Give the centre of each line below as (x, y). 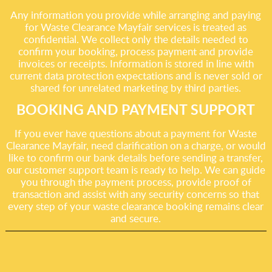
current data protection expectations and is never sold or (136, 76)
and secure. (136, 218)
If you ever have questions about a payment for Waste (136, 133)
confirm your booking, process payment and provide (136, 51)
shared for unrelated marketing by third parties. (136, 88)
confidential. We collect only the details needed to (136, 39)
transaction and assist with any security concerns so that (136, 194)
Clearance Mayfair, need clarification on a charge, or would (136, 145)
